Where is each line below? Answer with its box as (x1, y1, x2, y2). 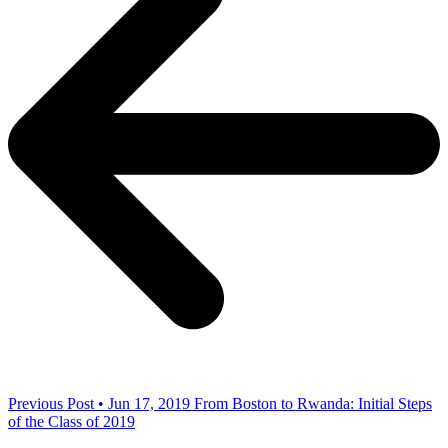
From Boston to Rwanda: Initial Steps (194, 395, 432, 413)
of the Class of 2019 (8, 413, 135, 431)
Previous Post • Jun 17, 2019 (8, 395, 190, 413)
